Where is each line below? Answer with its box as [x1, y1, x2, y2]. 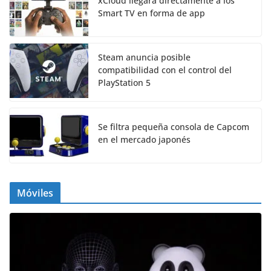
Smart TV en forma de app [98, 7, 205, 19]
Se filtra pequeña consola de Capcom [98, 121, 249, 133]
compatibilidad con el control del [98, 64, 232, 76]
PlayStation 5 [98, 77, 151, 89]
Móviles [17, 186, 54, 200]
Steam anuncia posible [98, 51, 191, 64]
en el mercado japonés [98, 134, 191, 146]
